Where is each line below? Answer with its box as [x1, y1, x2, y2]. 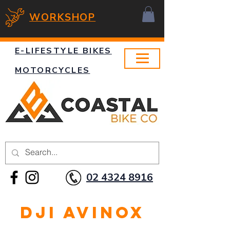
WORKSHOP [29, 11, 96, 24]
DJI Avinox [20, 202, 145, 223]
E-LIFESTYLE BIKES [15, 45, 112, 57]
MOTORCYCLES [15, 65, 90, 76]
